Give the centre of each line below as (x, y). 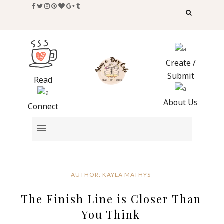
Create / (181, 63)
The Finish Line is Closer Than (111, 199)
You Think (111, 215)
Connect (43, 106)
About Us (181, 102)
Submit (181, 76)
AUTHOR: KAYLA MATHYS (111, 175)
